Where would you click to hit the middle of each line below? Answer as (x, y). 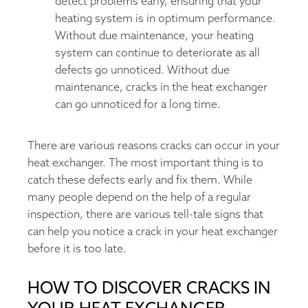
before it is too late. (77, 249)
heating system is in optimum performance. (165, 19)
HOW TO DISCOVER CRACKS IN (149, 289)
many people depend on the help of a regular (139, 197)
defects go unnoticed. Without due (142, 70)
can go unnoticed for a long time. (138, 104)
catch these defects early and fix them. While (140, 180)
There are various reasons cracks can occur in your (154, 146)
